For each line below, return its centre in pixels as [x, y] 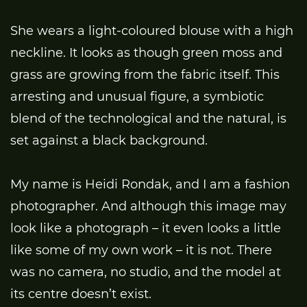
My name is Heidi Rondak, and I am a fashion [150, 184]
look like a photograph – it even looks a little [146, 228]
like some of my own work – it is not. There [141, 250]
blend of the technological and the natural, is [148, 118]
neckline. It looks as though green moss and [146, 52]
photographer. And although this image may [148, 206]
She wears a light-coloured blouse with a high [152, 30]
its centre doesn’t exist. [81, 294]
